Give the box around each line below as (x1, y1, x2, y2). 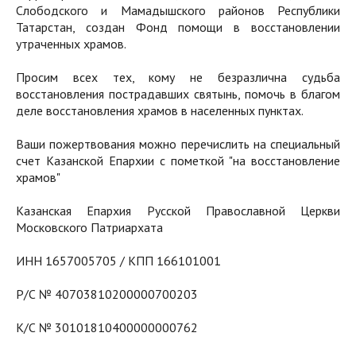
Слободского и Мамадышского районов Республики (16, 2, 340, 19)
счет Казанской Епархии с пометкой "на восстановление (16, 153, 340, 169)
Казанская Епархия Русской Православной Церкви (16, 203, 340, 219)
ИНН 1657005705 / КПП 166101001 (16, 253, 221, 269)
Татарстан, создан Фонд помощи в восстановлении (16, 19, 340, 36)
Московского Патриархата (16, 219, 163, 236)
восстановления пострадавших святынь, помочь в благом (16, 86, 340, 103)
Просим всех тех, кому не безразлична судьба (16, 69, 340, 86)
